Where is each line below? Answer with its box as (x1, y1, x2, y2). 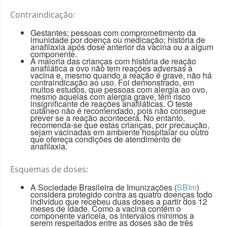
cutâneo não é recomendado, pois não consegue (30, 104, 206, 117)
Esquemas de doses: (10, 163, 88, 175)
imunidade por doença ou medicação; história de (30, 33, 205, 46)
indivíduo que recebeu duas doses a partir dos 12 (30, 195, 207, 207)
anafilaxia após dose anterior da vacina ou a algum (30, 41, 213, 53)
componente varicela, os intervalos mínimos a (30, 209, 194, 221)
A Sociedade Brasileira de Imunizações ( (30, 181, 177, 193)
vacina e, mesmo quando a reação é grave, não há (30, 69, 212, 81)
